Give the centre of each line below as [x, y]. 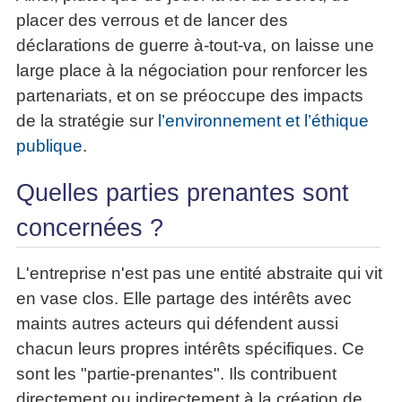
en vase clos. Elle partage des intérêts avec [184, 298]
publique [49, 145]
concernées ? [90, 227]
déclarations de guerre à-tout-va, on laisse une [195, 45]
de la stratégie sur [87, 120]
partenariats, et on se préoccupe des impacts [190, 95]
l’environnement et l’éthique [263, 120]
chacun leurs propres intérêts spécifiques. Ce [190, 348]
